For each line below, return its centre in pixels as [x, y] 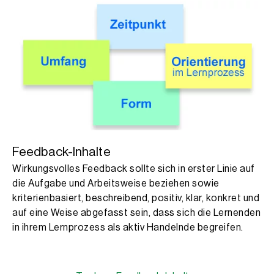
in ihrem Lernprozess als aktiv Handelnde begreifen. [128, 228]
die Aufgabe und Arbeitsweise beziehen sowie [116, 184]
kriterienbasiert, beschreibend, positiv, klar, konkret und [136, 198]
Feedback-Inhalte [61, 152]
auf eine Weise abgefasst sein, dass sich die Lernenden [136, 213]
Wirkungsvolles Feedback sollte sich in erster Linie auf [134, 169]
